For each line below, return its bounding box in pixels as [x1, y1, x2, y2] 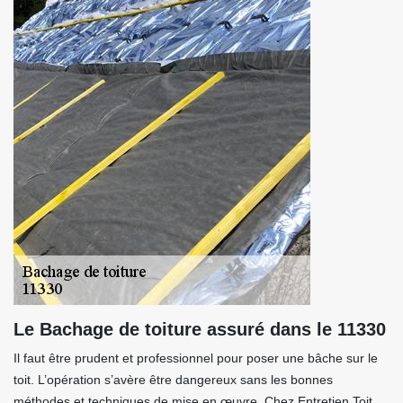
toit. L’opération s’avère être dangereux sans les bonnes [13, 372, 333, 387]
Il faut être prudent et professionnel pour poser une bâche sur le [13, 351, 378, 365]
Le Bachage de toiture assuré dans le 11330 [13, 319, 386, 339]
